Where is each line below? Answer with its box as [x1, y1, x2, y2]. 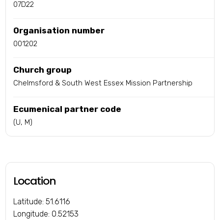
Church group [13, 65, 72, 75]
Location [13, 173, 56, 189]
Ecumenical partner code [13, 104, 122, 114]
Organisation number [13, 26, 105, 36]
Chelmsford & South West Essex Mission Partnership [13, 79, 193, 88]
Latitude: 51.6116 [13, 197, 71, 207]
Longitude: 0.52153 [13, 209, 79, 219]
